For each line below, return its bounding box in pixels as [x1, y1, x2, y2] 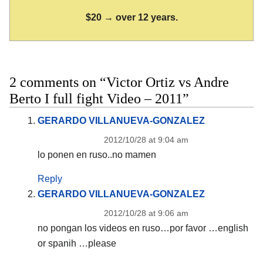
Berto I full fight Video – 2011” [9, 90, 189, 106]
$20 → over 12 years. [85, 12, 178, 22]
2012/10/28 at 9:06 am [103, 208, 188, 218]
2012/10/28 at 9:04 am [103, 134, 188, 144]
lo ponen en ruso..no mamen [37, 149, 156, 160]
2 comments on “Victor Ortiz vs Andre [9, 74, 229, 90]
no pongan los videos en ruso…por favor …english [37, 223, 248, 234]
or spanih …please [37, 238, 116, 249]
